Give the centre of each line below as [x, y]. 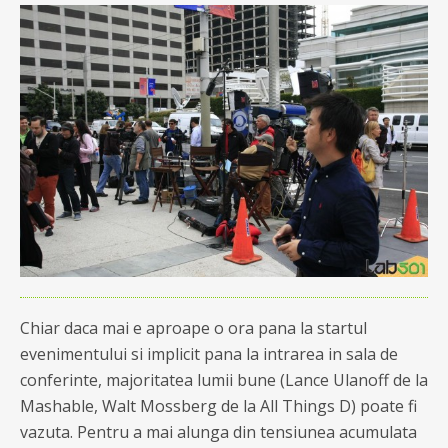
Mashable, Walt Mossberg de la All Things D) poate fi [218, 405]
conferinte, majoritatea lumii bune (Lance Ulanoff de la [224, 379]
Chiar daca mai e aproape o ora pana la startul [193, 327]
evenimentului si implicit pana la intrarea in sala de [209, 353]
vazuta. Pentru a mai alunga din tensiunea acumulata [218, 431]
